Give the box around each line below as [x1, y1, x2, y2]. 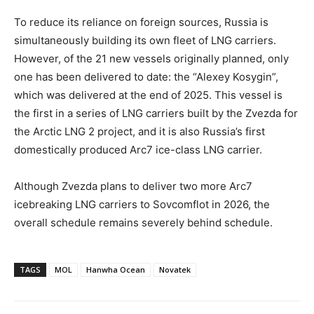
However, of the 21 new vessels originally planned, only [14, 52, 289, 66]
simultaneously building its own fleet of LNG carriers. [14, 34, 276, 48]
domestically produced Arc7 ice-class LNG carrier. [14, 143, 262, 157]
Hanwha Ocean [86, 264, 145, 275]
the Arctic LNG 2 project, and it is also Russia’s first [14, 125, 265, 139]
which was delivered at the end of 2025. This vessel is [14, 88, 282, 102]
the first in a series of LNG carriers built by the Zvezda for [14, 107, 298, 121]
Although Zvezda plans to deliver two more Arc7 [14, 179, 252, 193]
